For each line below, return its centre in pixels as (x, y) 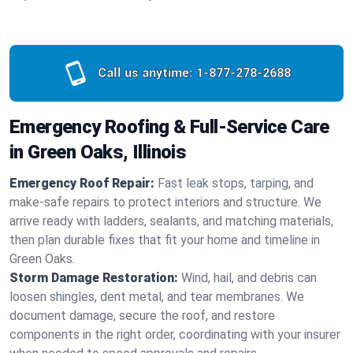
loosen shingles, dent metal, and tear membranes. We (157, 297)
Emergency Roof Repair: (82, 183)
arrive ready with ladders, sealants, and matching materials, (171, 221)
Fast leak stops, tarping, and (236, 183)
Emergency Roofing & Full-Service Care (169, 127)
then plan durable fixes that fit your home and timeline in (165, 240)
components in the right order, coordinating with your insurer (175, 334)
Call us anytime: (145, 73)
